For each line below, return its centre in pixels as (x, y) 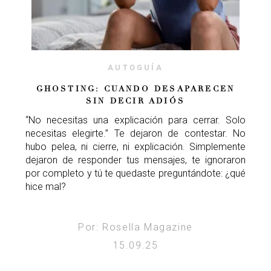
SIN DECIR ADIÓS (135, 101)
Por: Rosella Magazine (135, 227)
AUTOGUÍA (135, 68)
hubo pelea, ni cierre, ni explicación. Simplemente (135, 147)
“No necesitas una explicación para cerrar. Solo (135, 120)
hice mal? (46, 187)
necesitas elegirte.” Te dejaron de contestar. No (135, 134)
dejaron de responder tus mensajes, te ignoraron (135, 160)
